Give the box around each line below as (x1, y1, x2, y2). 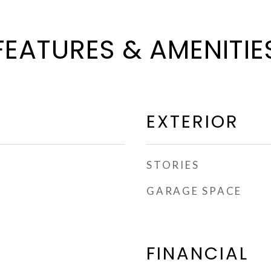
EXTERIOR (146, 109, 239, 134)
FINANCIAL (146, 241, 249, 266)
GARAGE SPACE (146, 184, 242, 197)
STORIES (146, 158, 200, 171)
